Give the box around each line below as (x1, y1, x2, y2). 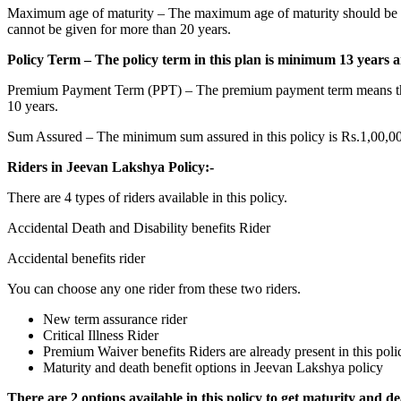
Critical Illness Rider (43, 327, 158, 343)
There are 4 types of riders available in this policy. (7, 189, 287, 205)
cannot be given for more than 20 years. (7, 21, 231, 37)
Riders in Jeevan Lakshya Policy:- (7, 158, 214, 175)
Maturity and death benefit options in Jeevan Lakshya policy (43, 359, 383, 375)
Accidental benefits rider (7, 250, 145, 266)
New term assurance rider (43, 311, 187, 327)
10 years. (7, 98, 58, 114)
